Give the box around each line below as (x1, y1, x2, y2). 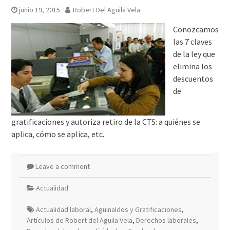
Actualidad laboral (35, 205, 91, 214)
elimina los (172, 61, 212, 71)
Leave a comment (35, 162, 90, 171)
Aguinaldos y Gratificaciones (94, 205, 182, 214)
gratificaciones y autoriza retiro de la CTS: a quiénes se (11, 117, 200, 127)
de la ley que (172, 49, 215, 59)
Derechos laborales (136, 216, 196, 225)
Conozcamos (172, 24, 219, 34)
